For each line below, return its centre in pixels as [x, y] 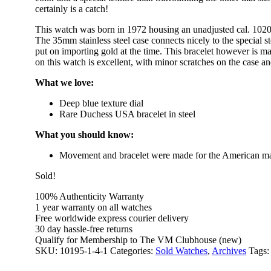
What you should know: [84, 134]
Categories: [133, 250]
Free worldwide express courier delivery [112, 218]
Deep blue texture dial [101, 103]
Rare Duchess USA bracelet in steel [127, 114]
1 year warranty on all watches [93, 207]
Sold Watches [181, 250]
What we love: [64, 82]
